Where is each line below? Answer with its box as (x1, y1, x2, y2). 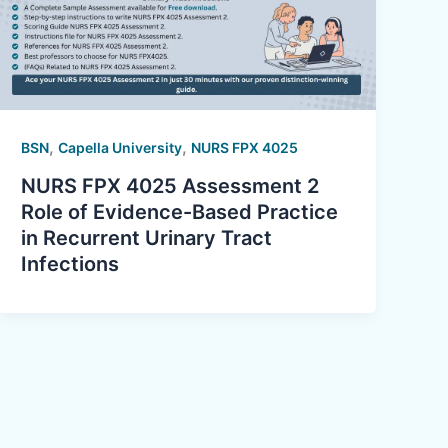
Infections (21, 252, 125, 277)
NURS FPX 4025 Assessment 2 (21, 174, 320, 199)
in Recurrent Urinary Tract (21, 226, 273, 251)
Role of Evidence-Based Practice (21, 200, 339, 225)
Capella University (58, 139, 183, 157)
